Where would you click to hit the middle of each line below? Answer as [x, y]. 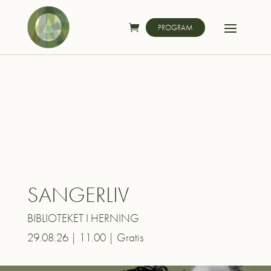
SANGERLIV [78, 195]
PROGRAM [176, 27]
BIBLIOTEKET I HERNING [83, 218]
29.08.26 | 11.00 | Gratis [85, 238]
